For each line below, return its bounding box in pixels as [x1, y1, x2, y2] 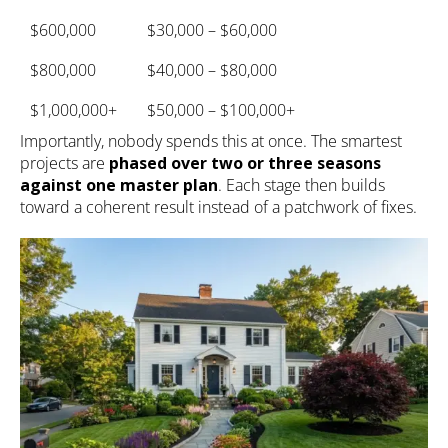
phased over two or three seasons [109, 152, 381, 175]
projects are [20, 152, 109, 175]
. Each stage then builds [218, 174, 385, 197]
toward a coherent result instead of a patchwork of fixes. [20, 196, 417, 219]
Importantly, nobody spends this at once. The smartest [20, 130, 402, 153]
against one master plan [20, 174, 218, 197]
